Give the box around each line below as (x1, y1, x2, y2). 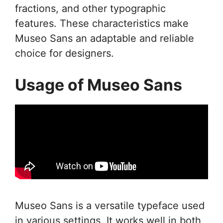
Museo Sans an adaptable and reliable (15, 32, 194, 44)
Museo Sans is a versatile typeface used (15, 200, 205, 212)
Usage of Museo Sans (15, 75, 182, 95)
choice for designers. (15, 47, 114, 59)
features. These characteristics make (15, 17, 189, 29)
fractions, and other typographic (15, 2, 166, 14)
